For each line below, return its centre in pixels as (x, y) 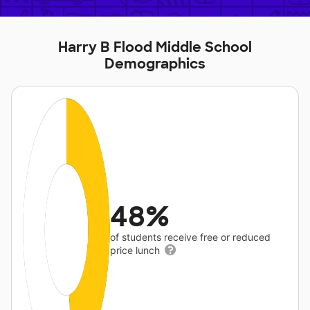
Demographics (155, 64)
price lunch (137, 250)
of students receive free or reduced (191, 237)
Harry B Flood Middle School (155, 47)
